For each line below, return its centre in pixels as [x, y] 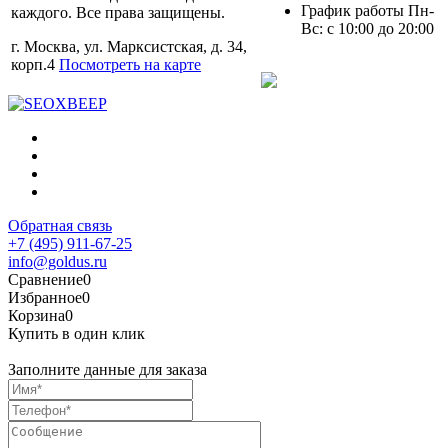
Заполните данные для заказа [107, 370]
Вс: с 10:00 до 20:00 [367, 29]
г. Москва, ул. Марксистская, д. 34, [129, 47]
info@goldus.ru [57, 262]
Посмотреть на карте [130, 65]
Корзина [36, 316]
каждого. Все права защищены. [118, 13]
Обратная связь [60, 226]
